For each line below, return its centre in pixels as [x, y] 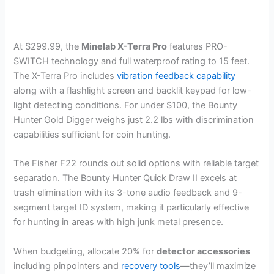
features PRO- [198, 47]
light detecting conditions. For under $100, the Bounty [126, 106]
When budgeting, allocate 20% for [85, 251]
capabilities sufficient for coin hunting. [92, 135]
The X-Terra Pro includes [65, 76]
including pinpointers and [68, 266]
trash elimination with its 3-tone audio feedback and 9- [128, 193]
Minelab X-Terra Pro [124, 47]
